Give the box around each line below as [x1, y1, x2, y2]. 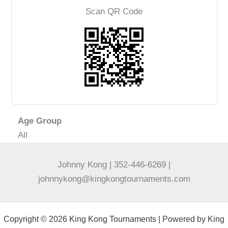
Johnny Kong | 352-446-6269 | [58, 160, 170, 170]
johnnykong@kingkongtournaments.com [38, 174, 190, 184]
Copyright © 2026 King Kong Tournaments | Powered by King [4, 215, 224, 224]
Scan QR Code [85, 7, 142, 17]
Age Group [18, 116, 62, 126]
